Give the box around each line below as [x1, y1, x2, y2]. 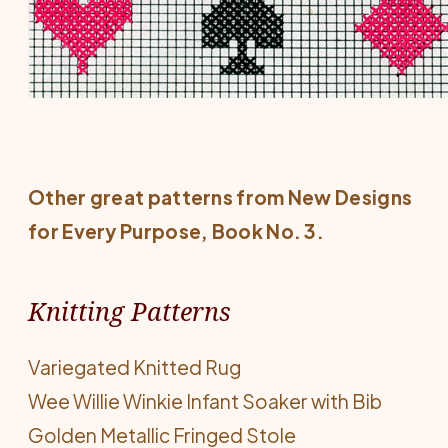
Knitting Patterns [28, 294, 231, 328]
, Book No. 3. [201, 219, 325, 243]
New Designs [287, 185, 413, 209]
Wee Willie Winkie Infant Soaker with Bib [28, 389, 382, 413]
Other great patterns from [28, 185, 288, 209]
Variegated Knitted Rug [28, 355, 241, 379]
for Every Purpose [28, 219, 202, 243]
